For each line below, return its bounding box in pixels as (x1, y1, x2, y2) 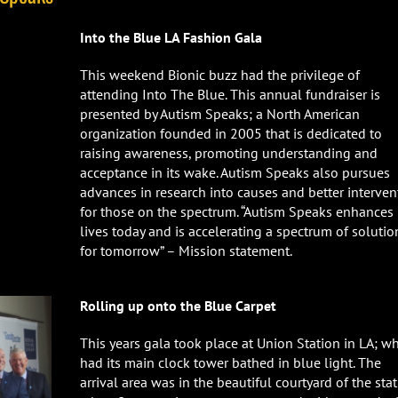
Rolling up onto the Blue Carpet (80, 297, 276, 314)
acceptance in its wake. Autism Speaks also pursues (80, 163, 390, 181)
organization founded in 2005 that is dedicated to (80, 124, 382, 142)
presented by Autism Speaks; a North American (80, 105, 360, 123)
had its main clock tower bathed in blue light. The (80, 354, 381, 371)
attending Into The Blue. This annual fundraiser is (80, 85, 380, 103)
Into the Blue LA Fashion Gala (80, 28, 262, 46)
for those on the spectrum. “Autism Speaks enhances (80, 203, 394, 220)
